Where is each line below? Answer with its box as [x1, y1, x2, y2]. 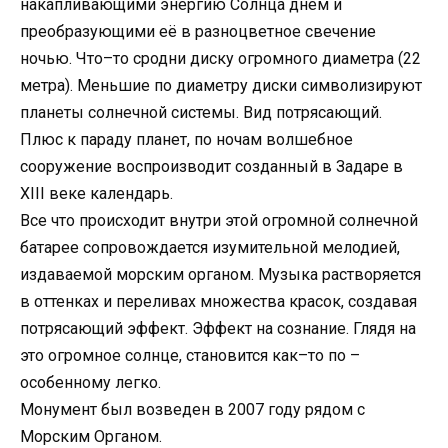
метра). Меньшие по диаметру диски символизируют [20, 75, 422, 95]
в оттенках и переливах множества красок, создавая [20, 291, 417, 311]
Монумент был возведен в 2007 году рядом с [20, 399, 365, 419]
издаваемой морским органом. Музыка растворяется [20, 264, 421, 284]
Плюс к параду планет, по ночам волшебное [20, 129, 353, 149]
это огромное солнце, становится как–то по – [20, 345, 360, 365]
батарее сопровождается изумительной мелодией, [20, 237, 400, 257]
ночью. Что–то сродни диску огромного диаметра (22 [20, 48, 421, 68]
